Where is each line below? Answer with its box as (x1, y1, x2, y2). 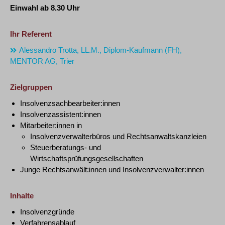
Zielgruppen (10, 83, 52, 91)
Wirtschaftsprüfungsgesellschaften (30, 154, 143, 163)
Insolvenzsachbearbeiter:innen (20, 99, 120, 107)
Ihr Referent (10, 30, 52, 38)
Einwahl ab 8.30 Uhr (10, 4, 80, 12)
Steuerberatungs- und (30, 143, 101, 152)
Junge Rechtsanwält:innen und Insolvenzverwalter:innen (20, 165, 204, 174)
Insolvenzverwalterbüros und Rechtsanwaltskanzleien (30, 132, 206, 141)
